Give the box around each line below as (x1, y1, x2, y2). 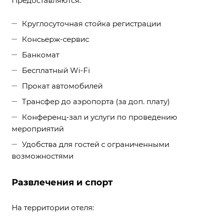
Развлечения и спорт (12, 177, 113, 188)
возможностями (12, 151, 73, 161)
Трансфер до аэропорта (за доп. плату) (22, 97, 170, 107)
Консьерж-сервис (22, 35, 89, 44)
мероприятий (12, 124, 64, 134)
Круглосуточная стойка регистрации (22, 19, 161, 29)
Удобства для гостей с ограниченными (22, 140, 169, 149)
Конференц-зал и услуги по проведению (22, 112, 177, 122)
